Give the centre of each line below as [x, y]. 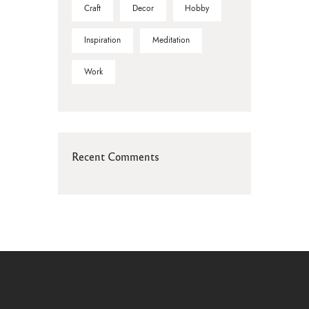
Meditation [171, 40]
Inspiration [102, 40]
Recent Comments [116, 157]
